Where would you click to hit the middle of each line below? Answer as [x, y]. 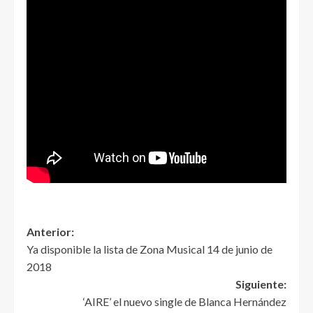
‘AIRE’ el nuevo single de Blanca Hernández [185, 302]
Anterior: [50, 232]
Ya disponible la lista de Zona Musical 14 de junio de [150, 249]
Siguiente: [261, 284]
